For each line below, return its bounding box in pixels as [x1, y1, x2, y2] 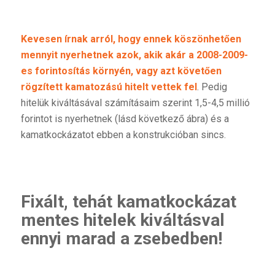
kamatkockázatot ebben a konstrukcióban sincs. [20, 128, 226, 141]
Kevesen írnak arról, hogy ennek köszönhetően [20, 33, 241, 45]
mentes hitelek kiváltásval [20, 210, 225, 231]
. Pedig [196, 80, 227, 93]
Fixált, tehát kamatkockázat [20, 192, 236, 212]
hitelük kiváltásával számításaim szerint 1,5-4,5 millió [20, 96, 250, 109]
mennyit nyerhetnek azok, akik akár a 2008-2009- [20, 48, 248, 61]
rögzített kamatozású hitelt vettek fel [20, 80, 197, 93]
